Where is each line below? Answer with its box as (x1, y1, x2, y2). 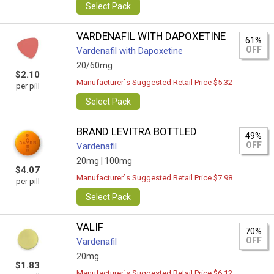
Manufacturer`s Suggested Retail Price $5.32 (76, 78, 233, 87)
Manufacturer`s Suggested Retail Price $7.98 (76, 173, 233, 182)
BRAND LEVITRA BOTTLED (76, 125, 198, 138)
